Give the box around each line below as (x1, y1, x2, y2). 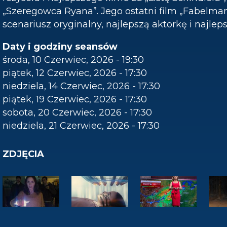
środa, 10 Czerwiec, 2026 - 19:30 (3, 54, 144, 65)
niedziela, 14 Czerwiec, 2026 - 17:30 (3, 81, 160, 92)
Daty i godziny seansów (3, 41, 118, 52)
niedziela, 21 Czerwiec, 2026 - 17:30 (3, 120, 160, 131)
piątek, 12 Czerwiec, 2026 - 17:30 (3, 67, 147, 79)
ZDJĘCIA (3, 148, 44, 160)
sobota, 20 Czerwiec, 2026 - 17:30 (3, 107, 152, 118)
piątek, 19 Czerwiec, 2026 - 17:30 (3, 94, 147, 105)
